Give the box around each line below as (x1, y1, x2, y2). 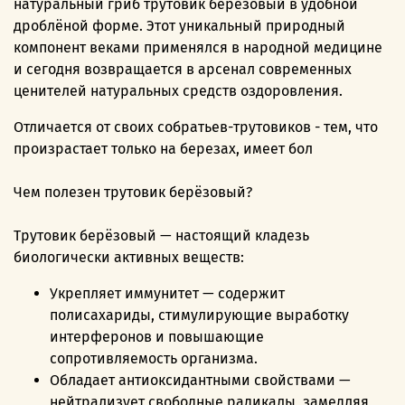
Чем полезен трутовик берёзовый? (14, 184, 252, 202)
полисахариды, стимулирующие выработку (50, 306, 349, 325)
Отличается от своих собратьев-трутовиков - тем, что (14, 118, 378, 137)
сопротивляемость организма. (50, 350, 258, 368)
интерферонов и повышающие (50, 328, 264, 346)
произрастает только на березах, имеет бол (14, 140, 313, 158)
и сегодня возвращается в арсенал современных (14, 61, 352, 79)
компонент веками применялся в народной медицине (14, 39, 382, 57)
